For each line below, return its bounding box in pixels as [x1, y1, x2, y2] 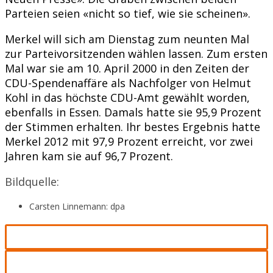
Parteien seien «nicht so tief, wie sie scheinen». [5, 5, 250, 21]
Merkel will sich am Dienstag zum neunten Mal [5, 31, 249, 46]
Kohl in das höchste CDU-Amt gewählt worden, [5, 90, 250, 105]
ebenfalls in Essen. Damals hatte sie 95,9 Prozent [5, 104, 261, 119]
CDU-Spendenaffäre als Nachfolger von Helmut [5, 75, 251, 90]
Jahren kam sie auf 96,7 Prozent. [5, 148, 173, 163]
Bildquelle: [5, 174, 59, 189]
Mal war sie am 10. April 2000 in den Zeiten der [5, 60, 249, 76]
